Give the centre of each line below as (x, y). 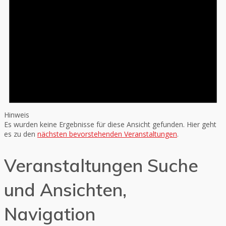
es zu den (21, 134)
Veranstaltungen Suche (101, 166)
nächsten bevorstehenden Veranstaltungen (107, 134)
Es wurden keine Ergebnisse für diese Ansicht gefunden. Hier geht (110, 125)
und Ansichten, (65, 190)
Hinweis (17, 115)
